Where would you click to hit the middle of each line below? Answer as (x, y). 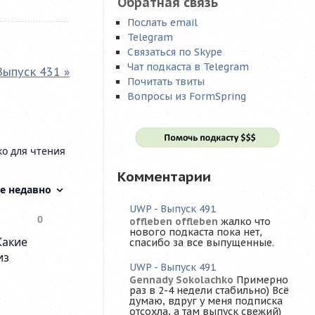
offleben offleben (174, 222)
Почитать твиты (166, 81)
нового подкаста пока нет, (196, 232)
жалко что (246, 222)
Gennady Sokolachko (181, 280)
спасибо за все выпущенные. (202, 243)
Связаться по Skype (175, 52)
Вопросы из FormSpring (187, 96)
